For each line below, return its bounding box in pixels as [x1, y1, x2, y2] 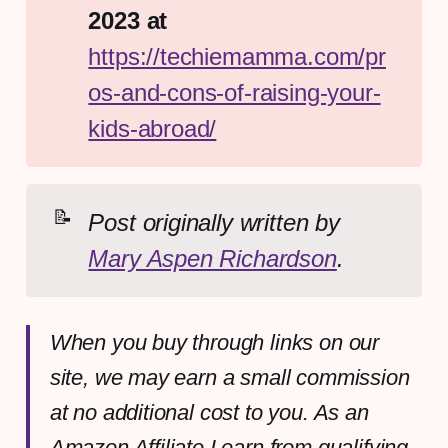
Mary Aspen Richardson [88, 244, 337, 272]
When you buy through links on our [49, 329, 380, 355]
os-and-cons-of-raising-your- [88, 78, 381, 106]
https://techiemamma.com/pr [88, 42, 386, 70]
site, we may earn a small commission [49, 364, 410, 390]
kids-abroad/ [88, 114, 217, 142]
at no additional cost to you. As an [49, 399, 369, 425]
